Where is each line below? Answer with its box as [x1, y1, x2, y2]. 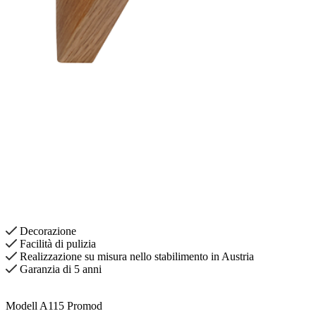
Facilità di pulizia [20, 237, 96, 250]
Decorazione [20, 224, 76, 237]
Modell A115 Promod [6, 299, 102, 312]
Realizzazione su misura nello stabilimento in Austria [20, 250, 254, 262]
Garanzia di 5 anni [20, 262, 102, 275]
